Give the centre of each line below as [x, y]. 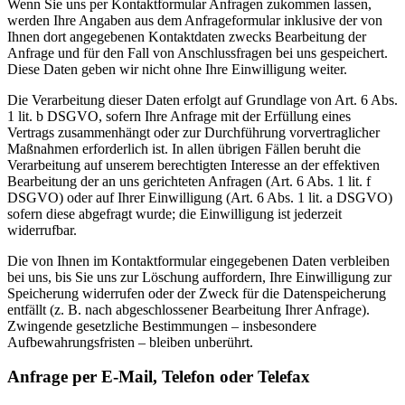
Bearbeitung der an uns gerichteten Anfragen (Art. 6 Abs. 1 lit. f [189, 181]
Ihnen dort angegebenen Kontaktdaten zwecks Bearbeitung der [187, 36]
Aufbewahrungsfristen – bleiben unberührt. [130, 342]
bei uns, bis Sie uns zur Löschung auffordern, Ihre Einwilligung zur [199, 277]
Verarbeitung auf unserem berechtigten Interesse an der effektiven [193, 165]
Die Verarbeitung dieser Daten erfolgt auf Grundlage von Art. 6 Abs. [202, 99]
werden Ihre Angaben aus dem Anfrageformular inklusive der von [195, 20]
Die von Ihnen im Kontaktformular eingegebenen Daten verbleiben [198, 260]
